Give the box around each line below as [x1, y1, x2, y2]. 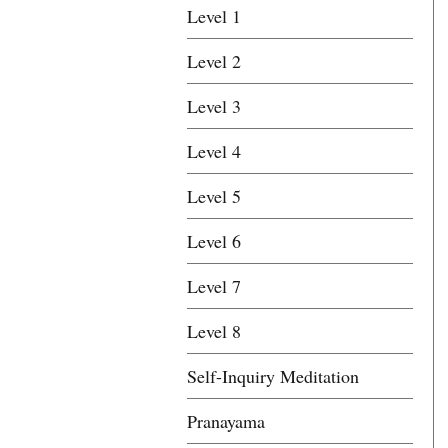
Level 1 [187, 4, 241, 28]
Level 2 [187, 49, 241, 73]
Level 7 [187, 274, 241, 298]
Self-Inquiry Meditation [187, 364, 359, 388]
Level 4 [187, 139, 241, 163]
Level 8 [187, 319, 241, 343]
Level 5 [187, 184, 241, 208]
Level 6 [187, 229, 241, 253]
